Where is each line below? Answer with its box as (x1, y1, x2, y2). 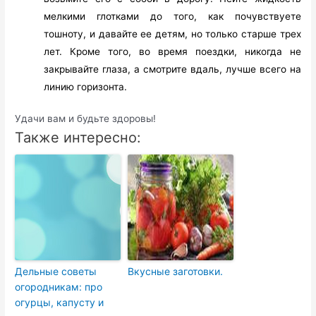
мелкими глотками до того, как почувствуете (44, 10, 301, 22)
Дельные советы (15, 265, 97, 278)
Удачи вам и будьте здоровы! (15, 113, 157, 125)
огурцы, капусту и (15, 296, 104, 309)
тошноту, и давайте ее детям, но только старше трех (44, 28, 301, 39)
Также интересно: (15, 129, 142, 147)
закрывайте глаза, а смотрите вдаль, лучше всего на (44, 63, 301, 75)
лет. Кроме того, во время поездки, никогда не (44, 45, 301, 57)
